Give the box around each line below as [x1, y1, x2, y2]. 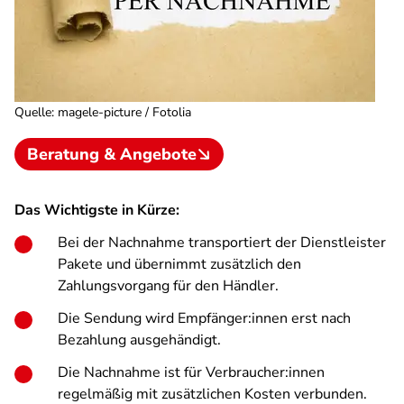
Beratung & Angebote [27, 143, 197, 165]
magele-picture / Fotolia [58, 104, 191, 121]
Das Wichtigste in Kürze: [14, 200, 179, 220]
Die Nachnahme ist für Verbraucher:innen [58, 363, 325, 382]
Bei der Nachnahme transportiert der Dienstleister [58, 233, 386, 252]
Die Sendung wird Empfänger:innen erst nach [58, 308, 351, 328]
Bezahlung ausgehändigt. [58, 330, 221, 350]
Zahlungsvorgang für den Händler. [58, 276, 279, 296]
